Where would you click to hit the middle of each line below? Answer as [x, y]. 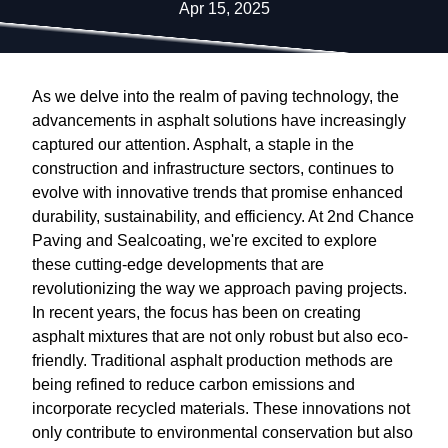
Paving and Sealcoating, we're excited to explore [204, 240]
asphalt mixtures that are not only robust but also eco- [220, 336]
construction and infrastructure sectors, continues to [213, 168]
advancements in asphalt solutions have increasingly [219, 120]
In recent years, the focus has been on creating [196, 312]
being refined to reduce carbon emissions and [193, 384]
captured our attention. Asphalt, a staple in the [193, 144]
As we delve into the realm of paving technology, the [215, 96]
